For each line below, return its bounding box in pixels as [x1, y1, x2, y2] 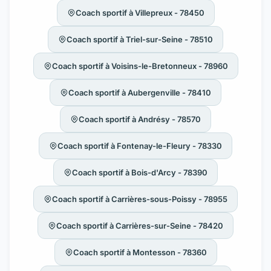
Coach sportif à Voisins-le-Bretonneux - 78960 [51, 60, 228, 71]
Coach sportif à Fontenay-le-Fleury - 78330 [57, 140, 222, 151]
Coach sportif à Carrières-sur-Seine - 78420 [56, 220, 223, 230]
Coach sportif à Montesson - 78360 [73, 247, 207, 257]
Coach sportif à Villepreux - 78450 [75, 7, 204, 18]
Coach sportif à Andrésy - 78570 [79, 114, 201, 124]
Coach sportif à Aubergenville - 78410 [68, 87, 211, 97]
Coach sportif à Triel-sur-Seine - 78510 [67, 34, 213, 44]
